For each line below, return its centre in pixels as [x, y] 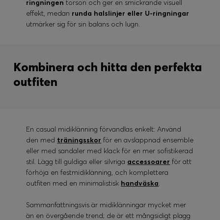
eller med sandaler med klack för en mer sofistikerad [110, 151]
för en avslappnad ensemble [148, 140]
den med [42, 140]
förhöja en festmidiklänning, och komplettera [97, 173]
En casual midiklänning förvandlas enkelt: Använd [104, 129]
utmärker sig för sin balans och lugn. [83, 24]
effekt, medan [49, 14]
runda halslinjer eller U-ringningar [131, 14]
